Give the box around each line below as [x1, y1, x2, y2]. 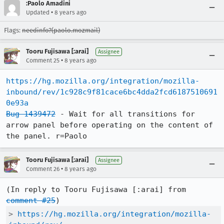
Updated [26, 9, 49, 16]
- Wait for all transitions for [55, 109, 195, 118]
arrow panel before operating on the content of [6, 120, 213, 129]
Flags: [4, 26, 22, 34]
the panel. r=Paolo [6, 131, 87, 140]
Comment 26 [26, 165, 59, 172]
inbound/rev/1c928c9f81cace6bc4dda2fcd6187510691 [6, 87, 217, 96]
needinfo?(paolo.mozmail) [22, 26, 100, 34]
